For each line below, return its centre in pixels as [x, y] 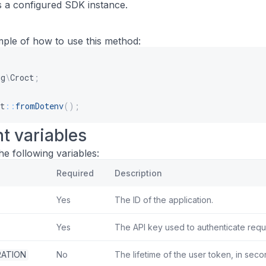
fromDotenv [39, 106]
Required [75, 173]
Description [138, 173]
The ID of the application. [164, 200]
